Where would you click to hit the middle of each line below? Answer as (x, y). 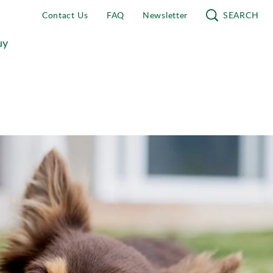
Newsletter (165, 15)
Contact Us (65, 15)
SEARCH (241, 15)
